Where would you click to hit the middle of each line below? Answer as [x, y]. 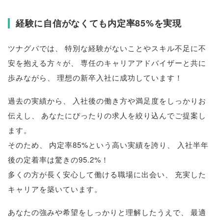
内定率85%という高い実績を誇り [108, 144]
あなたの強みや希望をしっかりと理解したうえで [94, 212]
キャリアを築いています [51, 189]
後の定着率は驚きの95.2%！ [58, 159]
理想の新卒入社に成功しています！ [120, 77]
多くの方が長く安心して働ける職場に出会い [86, 174]
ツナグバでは [31, 48]
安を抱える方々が [39, 62]
